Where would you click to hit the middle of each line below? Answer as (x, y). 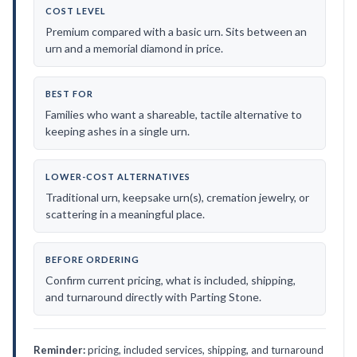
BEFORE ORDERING (92, 259)
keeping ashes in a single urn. (118, 131)
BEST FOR (69, 94)
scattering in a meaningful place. (125, 214)
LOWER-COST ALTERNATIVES (118, 177)
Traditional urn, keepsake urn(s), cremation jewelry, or (177, 197)
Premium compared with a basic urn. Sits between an (176, 31)
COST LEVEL (76, 11)
